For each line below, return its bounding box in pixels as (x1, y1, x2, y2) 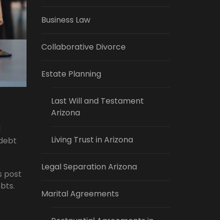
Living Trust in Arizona (51, 134, 133, 145)
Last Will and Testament (51, 95, 144, 107)
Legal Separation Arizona (41, 161, 137, 172)
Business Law (41, 14, 90, 26)
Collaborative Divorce (41, 41, 126, 53)
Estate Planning (41, 68, 101, 80)
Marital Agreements (41, 188, 119, 199)
